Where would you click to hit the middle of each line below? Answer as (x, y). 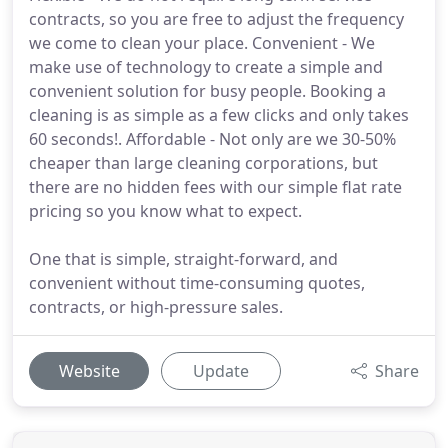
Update (221, 371)
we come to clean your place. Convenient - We (202, 43)
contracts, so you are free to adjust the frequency (216, 19)
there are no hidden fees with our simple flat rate (215, 187)
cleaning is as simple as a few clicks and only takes (219, 115)
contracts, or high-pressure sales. (156, 307)
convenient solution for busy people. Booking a (207, 91)
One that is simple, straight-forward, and (183, 259)
